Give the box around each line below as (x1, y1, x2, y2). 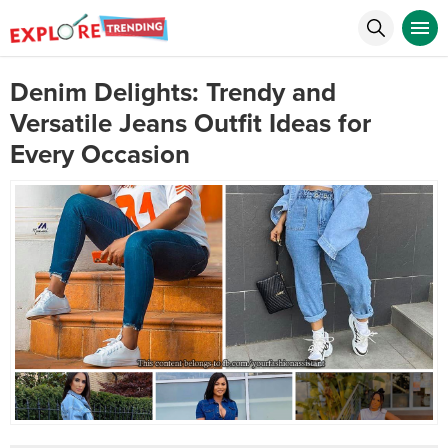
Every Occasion (10, 139, 190, 170)
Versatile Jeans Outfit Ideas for (10, 108, 371, 139)
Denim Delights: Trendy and (10, 77, 336, 108)
